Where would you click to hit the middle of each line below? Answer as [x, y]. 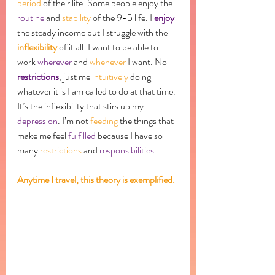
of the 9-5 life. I [122, 17]
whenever [108, 61]
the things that [147, 120]
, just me [76, 76]
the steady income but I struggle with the [93, 32]
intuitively [110, 76]
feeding [104, 120]
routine [31, 17]
